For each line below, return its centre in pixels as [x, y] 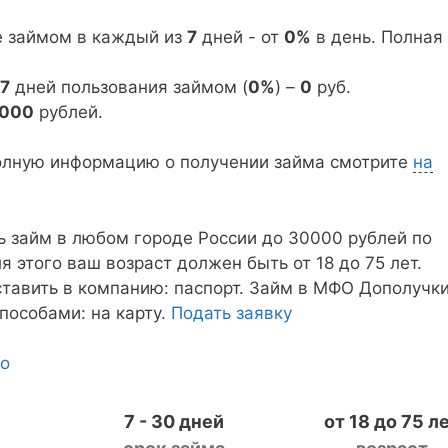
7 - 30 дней [174, 421]
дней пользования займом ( [129, 86]
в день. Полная [377, 36]
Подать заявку [231, 312]
